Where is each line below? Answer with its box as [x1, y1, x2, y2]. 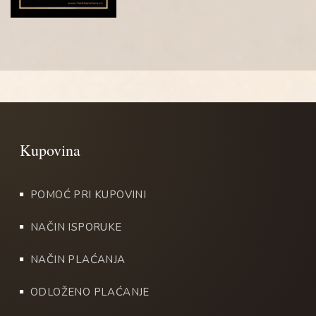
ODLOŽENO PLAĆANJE [30, 284, 150, 299]
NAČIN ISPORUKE [30, 219, 122, 234]
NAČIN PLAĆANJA [30, 252, 126, 267]
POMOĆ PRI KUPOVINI [30, 187, 147, 202]
